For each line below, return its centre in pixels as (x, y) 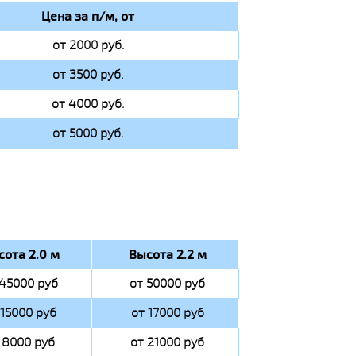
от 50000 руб (167, 284)
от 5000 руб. (88, 133)
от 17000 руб (167, 313)
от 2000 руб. (88, 45)
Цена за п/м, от (88, 16)
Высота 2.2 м (167, 255)
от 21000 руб (167, 342)
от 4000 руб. (88, 104)
